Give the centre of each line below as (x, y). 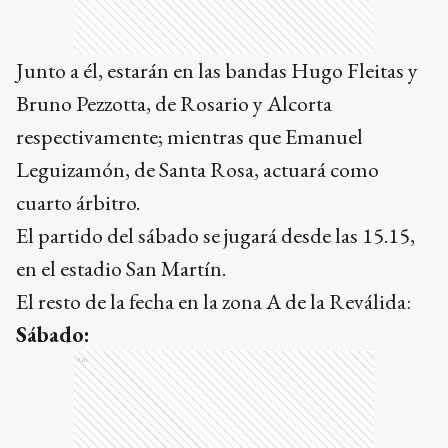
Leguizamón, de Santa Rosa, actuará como (197, 169)
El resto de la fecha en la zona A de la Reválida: (213, 301)
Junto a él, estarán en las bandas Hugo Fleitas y (217, 70)
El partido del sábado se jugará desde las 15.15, (215, 235)
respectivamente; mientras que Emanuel (189, 136)
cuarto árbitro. (78, 202)
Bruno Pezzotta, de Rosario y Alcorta (174, 103)
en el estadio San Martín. (121, 268)
